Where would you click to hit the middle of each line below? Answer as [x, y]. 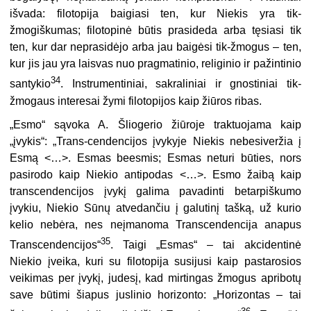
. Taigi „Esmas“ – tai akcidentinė [206, 244]
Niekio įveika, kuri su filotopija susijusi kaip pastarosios [155, 261]
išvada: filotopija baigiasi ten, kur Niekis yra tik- [155, 14]
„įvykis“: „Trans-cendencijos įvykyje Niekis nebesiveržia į [155, 141]
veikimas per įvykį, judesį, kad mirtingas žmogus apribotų [155, 278]
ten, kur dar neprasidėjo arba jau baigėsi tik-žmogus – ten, [155, 47]
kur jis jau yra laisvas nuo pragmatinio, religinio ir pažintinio [155, 64]
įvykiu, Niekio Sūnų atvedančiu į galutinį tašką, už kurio [155, 208]
